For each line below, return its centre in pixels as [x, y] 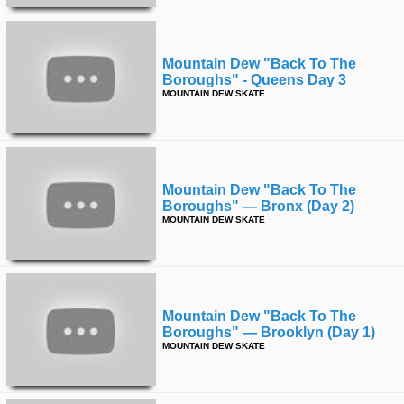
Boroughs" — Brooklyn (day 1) [269, 332]
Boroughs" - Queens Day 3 [254, 80]
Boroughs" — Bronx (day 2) [258, 206]
